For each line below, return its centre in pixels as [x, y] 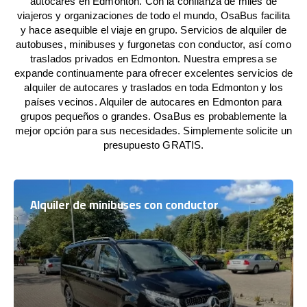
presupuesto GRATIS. [153, 145]
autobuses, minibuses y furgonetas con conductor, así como [153, 44]
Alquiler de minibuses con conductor [124, 205]
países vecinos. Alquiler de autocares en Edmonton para [153, 102]
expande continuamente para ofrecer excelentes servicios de [153, 73]
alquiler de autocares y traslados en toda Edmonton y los [153, 87]
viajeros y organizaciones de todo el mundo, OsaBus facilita [153, 15]
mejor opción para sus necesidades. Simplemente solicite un [153, 131]
